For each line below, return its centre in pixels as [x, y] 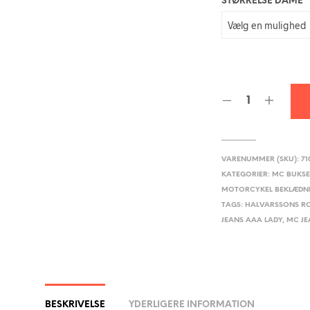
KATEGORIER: [247, 175]
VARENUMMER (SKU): [262, 160]
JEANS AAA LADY [252, 221]
